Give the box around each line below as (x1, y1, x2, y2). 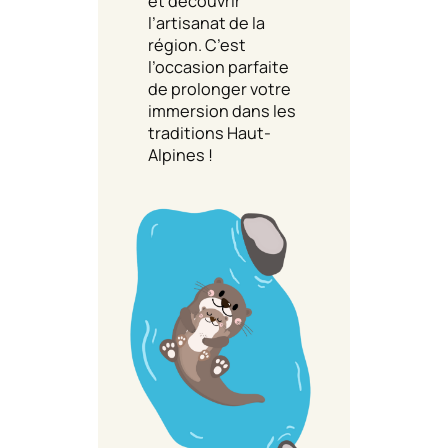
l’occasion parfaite (148, 55, 289, 78)
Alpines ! (148, 143, 213, 166)
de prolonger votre (148, 77, 291, 100)
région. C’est (148, 33, 246, 56)
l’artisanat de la (148, 11, 265, 34)
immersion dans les (148, 99, 296, 122)
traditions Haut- (148, 121, 271, 144)
